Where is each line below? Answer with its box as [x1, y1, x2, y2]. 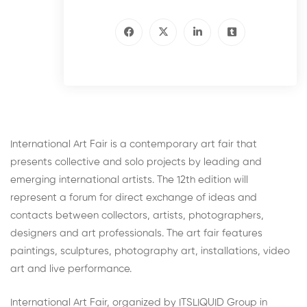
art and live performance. [10, 264, 132, 274]
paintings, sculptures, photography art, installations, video [10, 246, 290, 256]
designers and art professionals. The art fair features [10, 228, 262, 238]
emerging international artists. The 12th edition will [10, 175, 248, 185]
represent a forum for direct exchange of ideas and [10, 193, 257, 203]
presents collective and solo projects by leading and [10, 157, 262, 167]
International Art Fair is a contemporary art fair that [10, 139, 257, 149]
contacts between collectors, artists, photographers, [10, 210, 264, 221]
